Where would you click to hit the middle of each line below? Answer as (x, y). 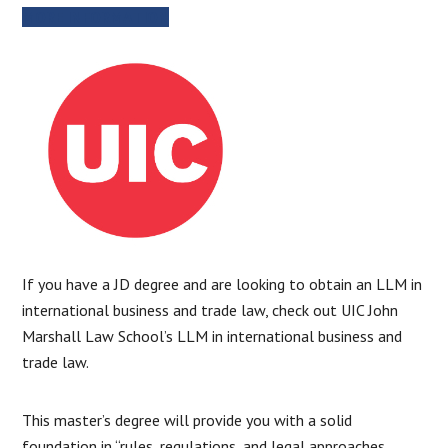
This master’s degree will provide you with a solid (187, 419)
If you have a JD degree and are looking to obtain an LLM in (222, 283)
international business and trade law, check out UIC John (210, 309)
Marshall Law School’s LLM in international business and (212, 335)
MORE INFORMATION (96, 16)
